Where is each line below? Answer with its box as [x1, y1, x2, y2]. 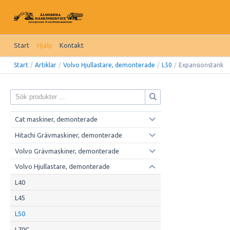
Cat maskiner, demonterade [14, 116, 98, 123]
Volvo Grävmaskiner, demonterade [14, 147, 119, 155]
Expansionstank [179, 61, 224, 68]
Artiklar [35, 61, 57, 68]
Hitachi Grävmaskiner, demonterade [14, 131, 122, 139]
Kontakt [59, 42, 84, 49]
